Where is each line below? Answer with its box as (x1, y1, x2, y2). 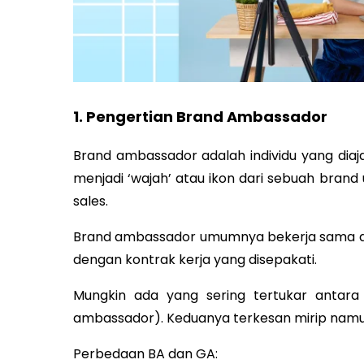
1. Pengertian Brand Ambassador (72, 106, 327, 128)
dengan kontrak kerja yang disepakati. (72, 250, 317, 270)
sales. (72, 192, 108, 211)
